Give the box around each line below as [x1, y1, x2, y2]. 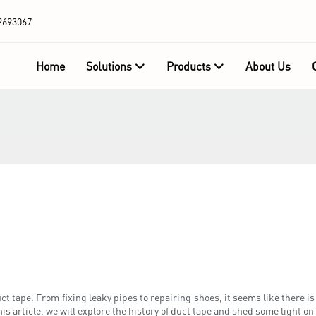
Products [166, 58, 211, 73]
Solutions [85, 58, 132, 73]
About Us [245, 58, 291, 73]
